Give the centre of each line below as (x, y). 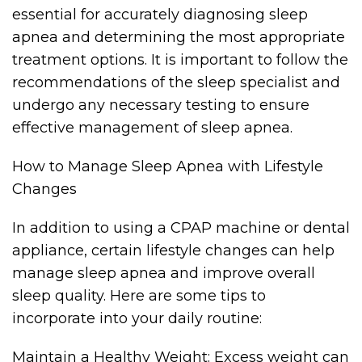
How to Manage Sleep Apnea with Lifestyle (168, 166)
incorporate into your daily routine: (137, 318)
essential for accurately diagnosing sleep (160, 15)
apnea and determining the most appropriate (179, 37)
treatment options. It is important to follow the (180, 60)
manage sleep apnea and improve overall (164, 273)
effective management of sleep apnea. (152, 128)
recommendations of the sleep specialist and (176, 82)
